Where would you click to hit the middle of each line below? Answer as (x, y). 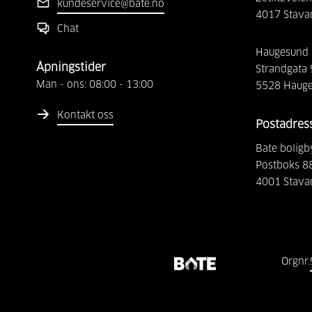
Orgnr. (296, 262)
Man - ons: (61, 85)
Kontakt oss (85, 116)
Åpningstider (71, 68)
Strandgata (281, 70)
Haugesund (282, 53)
